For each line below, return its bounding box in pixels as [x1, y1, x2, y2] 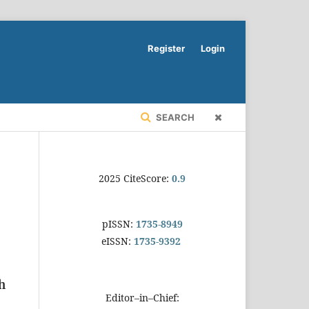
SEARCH [154, 111, 195, 123]
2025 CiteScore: [99, 171, 172, 185]
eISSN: [101, 234, 134, 248]
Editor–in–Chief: [105, 290, 179, 304]
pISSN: [101, 217, 133, 230]
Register [148, 43, 185, 54]
